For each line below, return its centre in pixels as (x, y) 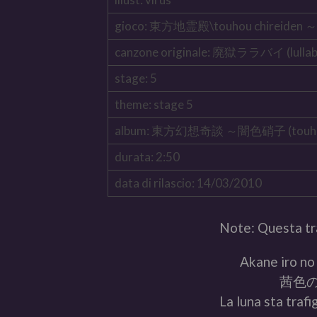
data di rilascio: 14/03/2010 (188, 183)
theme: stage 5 (154, 105)
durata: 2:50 (147, 157)
